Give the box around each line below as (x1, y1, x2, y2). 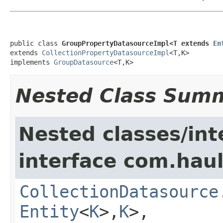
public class (10, 39, 62, 47)
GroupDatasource (54, 58, 113, 66)
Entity (19, 201, 79, 222)
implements (10, 58, 54, 66)
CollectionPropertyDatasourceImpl (42, 48, 169, 57)
